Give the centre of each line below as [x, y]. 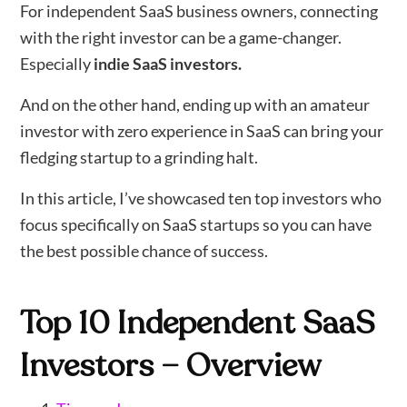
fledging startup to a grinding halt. [139, 158]
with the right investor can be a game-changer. [181, 37]
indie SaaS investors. [168, 64]
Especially [57, 64]
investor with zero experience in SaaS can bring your [202, 131]
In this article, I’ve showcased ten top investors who [201, 199]
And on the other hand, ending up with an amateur [195, 105]
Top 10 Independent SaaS [198, 324]
